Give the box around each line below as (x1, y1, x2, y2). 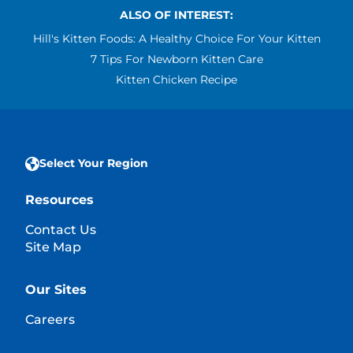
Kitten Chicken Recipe (116, 72, 237, 87)
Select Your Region (39, 155, 148, 170)
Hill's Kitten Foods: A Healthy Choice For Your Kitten (32, 31, 321, 46)
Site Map (25, 239, 81, 255)
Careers (25, 311, 75, 327)
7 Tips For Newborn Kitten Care (90, 51, 263, 66)
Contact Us (25, 221, 96, 237)
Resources (25, 191, 94, 207)
